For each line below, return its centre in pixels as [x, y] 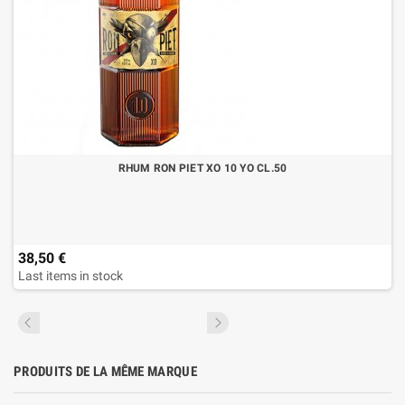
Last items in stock [71, 276]
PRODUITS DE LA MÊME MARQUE [105, 372]
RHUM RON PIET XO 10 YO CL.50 [202, 168]
